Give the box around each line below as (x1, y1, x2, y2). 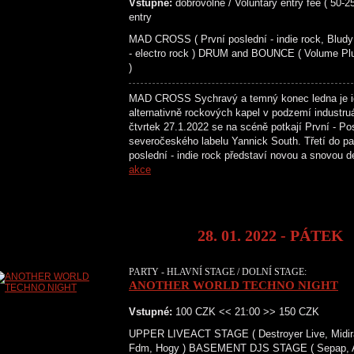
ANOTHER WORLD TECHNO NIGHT (129, 279, 338, 292)
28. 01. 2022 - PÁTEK (198, 227, 344, 244)
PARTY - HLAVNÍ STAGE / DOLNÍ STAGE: (129, 266, 307, 277)
